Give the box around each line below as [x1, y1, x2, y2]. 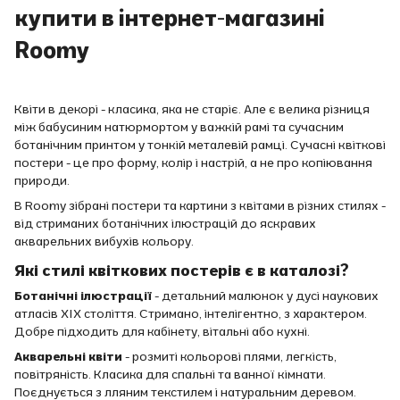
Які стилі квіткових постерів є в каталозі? [14, 259, 349, 280]
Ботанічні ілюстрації [14, 287, 152, 304]
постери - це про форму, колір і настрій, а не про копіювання [14, 154, 372, 171]
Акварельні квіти [14, 347, 122, 364]
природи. [14, 172, 70, 189]
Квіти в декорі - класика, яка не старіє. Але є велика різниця [14, 101, 370, 118]
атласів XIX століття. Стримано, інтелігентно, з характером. [14, 304, 367, 321]
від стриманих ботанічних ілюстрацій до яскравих [14, 215, 316, 232]
